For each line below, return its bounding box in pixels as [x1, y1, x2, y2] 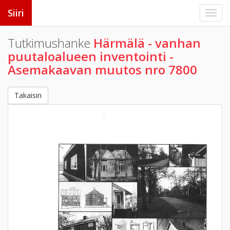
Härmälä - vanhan [93, 34, 201, 51]
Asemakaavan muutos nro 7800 [8, 61, 197, 78]
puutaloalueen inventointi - [8, 48, 174, 65]
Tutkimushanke [8, 34, 93, 51]
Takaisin [14, 90, 42, 100]
